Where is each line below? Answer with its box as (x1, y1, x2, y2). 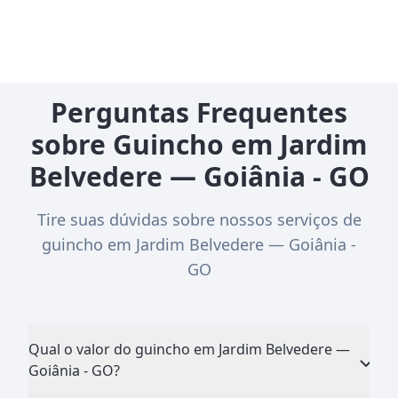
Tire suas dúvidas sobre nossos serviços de (36, 208, 362, 230)
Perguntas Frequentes (51, 93, 347, 131)
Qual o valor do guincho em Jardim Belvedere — (28, 338, 350, 359)
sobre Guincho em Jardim (31, 125, 367, 163)
